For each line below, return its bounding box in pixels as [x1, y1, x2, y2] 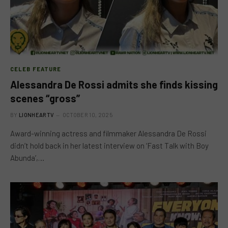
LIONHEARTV [19, 111, 54, 118]
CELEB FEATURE [10, 66, 62, 72]
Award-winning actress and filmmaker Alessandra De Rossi [10, 129, 207, 138]
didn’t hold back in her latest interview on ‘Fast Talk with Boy [10, 141, 209, 150]
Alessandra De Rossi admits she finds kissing [10, 78, 218, 91]
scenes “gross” [10, 92, 80, 104]
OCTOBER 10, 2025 [62, 111, 112, 118]
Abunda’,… [10, 153, 44, 162]
